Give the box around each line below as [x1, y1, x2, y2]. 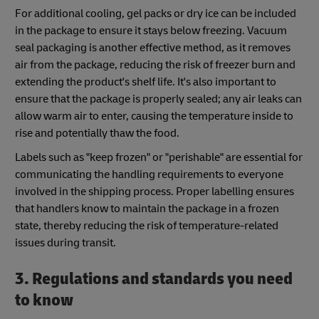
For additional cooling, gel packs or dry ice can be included [15, 6, 296, 21]
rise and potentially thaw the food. [15, 125, 179, 140]
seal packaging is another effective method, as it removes [15, 40, 291, 55]
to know [15, 289, 73, 310]
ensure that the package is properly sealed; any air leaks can [15, 91, 302, 106]
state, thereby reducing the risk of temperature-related [15, 218, 278, 233]
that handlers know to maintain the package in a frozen [15, 201, 279, 216]
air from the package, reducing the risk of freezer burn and [15, 57, 296, 72]
